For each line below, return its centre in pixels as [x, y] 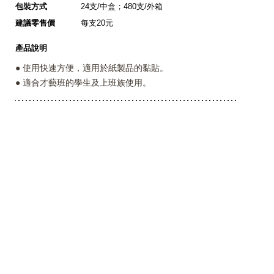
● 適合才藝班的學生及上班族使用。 [83, 83]
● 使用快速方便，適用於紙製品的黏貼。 [92, 68]
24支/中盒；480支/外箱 [122, 6]
